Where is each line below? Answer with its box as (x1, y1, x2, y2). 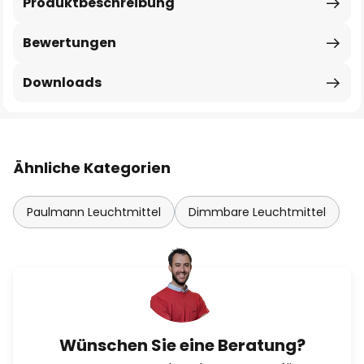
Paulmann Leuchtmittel (27, 204, 161, 220)
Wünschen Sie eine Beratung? (58, 334, 305, 357)
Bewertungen (23, 33, 116, 52)
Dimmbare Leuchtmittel (188, 204, 326, 220)
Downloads (23, 73, 102, 92)
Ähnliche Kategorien (13, 158, 171, 178)
